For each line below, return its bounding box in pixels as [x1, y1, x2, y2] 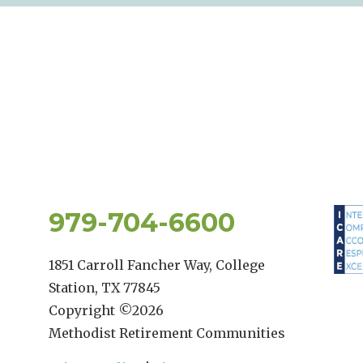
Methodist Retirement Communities [49, 324, 285, 341]
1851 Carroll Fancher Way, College [49, 256, 265, 273]
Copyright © [49, 301, 132, 318]
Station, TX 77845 [49, 279, 160, 296]
